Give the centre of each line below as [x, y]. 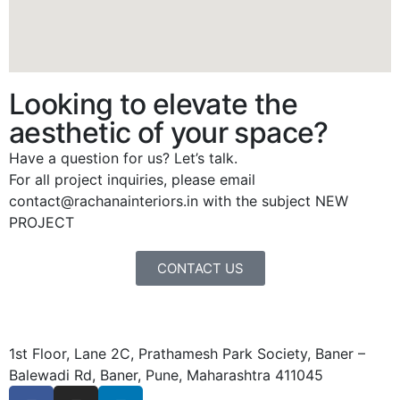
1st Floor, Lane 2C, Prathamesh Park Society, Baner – [187, 354]
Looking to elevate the [153, 104]
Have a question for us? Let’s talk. [123, 158]
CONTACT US [200, 268]
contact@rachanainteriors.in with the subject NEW [179, 201]
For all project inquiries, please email [132, 179]
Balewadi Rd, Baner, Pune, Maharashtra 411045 [166, 375]
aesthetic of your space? [169, 133]
